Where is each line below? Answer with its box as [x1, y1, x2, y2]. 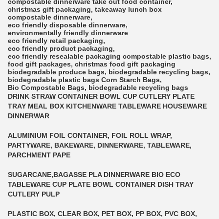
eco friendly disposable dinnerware [8, 21, 126, 29]
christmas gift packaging [8, 5, 91, 14]
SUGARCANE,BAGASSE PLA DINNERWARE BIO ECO [8, 171, 180, 179]
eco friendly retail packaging [8, 37, 103, 45]
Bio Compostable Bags [8, 84, 85, 92]
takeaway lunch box [95, 5, 162, 14]
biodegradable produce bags [8, 68, 105, 76]
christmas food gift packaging [75, 60, 175, 68]
